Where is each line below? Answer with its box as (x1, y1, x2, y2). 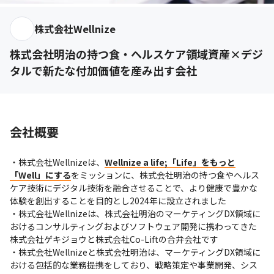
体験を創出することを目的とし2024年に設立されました (10, 194, 226, 207)
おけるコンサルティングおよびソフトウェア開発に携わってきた (10, 220, 257, 232)
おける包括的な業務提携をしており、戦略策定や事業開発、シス (10, 258, 257, 271)
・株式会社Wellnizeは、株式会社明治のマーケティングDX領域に (10, 207, 261, 220)
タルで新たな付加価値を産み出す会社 (10, 62, 197, 78)
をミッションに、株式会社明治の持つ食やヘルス (71, 168, 259, 181)
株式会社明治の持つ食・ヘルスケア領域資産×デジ (10, 45, 263, 62)
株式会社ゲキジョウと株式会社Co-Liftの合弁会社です (10, 232, 218, 245)
